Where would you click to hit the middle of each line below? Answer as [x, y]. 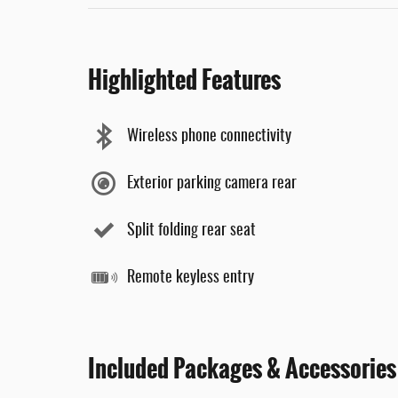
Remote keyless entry [191, 278]
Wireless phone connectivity [209, 136]
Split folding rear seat [191, 231]
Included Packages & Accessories [242, 369]
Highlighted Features [184, 80]
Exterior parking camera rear [212, 183]
